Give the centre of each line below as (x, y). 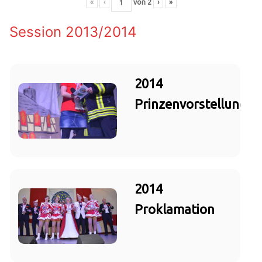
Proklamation (175, 209)
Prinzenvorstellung (191, 104)
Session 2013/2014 (73, 32)
